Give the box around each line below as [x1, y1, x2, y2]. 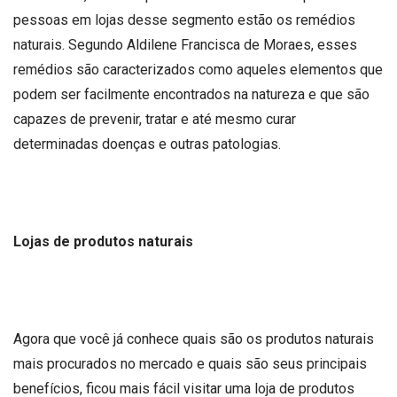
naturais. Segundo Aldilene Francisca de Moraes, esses [13, 35, 357, 53]
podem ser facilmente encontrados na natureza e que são [13, 85, 370, 103]
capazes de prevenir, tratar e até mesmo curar [13, 110, 296, 128]
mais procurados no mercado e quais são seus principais [13, 355, 367, 373]
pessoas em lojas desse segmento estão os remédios [13, 11, 355, 28]
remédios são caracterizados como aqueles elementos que [13, 60, 383, 78]
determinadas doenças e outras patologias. [13, 135, 284, 152]
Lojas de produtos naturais [13, 233, 193, 250]
